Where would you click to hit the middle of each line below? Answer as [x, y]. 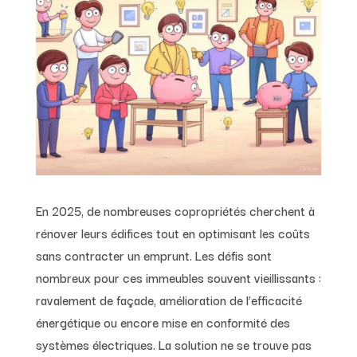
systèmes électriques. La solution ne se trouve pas [173, 344]
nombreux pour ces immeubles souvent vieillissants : [178, 277]
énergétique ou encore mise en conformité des [163, 322]
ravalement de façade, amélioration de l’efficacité [169, 299]
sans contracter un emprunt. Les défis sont [153, 255]
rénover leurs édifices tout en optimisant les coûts [173, 232]
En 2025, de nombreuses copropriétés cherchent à [175, 210]
